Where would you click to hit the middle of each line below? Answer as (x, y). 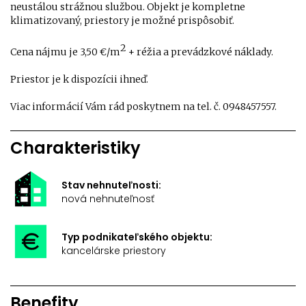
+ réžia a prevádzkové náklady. (200, 52)
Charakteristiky (75, 148)
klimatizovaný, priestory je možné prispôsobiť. (122, 21)
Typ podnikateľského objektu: (137, 237)
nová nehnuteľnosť (108, 199)
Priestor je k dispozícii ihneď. (79, 80)
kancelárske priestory (114, 251)
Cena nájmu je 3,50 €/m (65, 52)
